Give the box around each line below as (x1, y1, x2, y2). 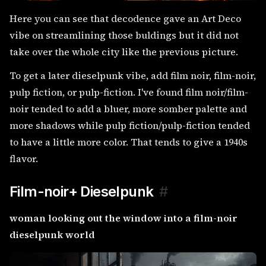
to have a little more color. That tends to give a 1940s (9, 135, 248, 148)
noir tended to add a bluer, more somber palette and (9, 102, 247, 115)
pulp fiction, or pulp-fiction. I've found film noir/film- (9, 85, 248, 99)
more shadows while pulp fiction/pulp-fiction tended (9, 118, 250, 132)
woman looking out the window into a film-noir (9, 211, 237, 224)
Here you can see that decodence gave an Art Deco (9, 11, 241, 25)
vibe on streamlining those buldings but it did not (9, 28, 239, 42)
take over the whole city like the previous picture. (9, 45, 238, 58)
